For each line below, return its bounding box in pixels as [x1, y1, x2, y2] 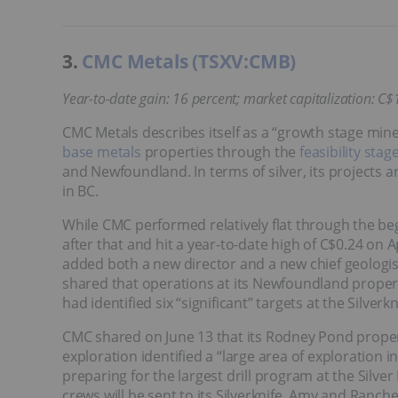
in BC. [62, 180, 99, 201]
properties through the [140, 141, 300, 162]
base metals [62, 141, 141, 162]
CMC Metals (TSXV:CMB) [82, 48, 297, 74]
